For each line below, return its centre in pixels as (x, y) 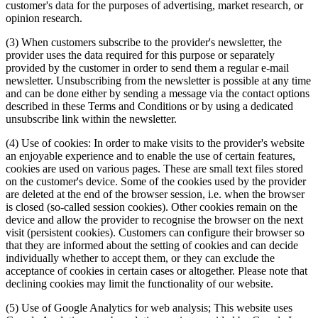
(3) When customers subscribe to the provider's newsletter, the (144, 43)
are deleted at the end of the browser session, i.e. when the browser (155, 194)
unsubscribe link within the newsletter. (91, 119)
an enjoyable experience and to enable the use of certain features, (150, 156)
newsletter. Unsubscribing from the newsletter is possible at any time (158, 81)
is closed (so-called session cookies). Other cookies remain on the (152, 207)
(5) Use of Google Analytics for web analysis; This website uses (149, 308)
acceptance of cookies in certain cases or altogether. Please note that (157, 271)
